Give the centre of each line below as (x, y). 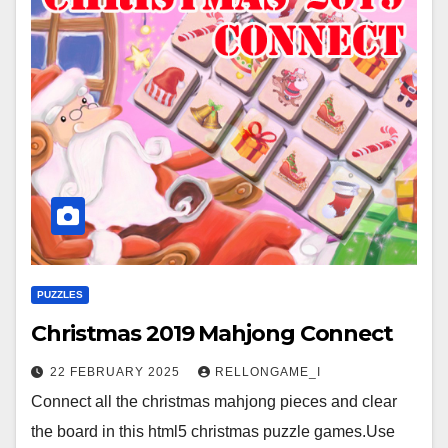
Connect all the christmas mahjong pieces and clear (214, 402)
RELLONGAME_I (268, 372)
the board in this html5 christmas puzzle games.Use (213, 432)
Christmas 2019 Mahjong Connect (212, 334)
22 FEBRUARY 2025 (117, 372)
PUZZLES (60, 295)
